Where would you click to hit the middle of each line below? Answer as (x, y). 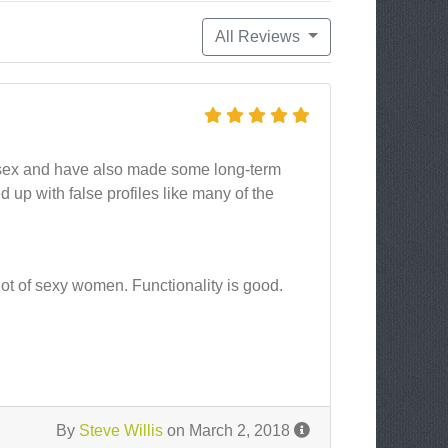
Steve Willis (121, 430)
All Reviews (260, 36)
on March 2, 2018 (228, 430)
